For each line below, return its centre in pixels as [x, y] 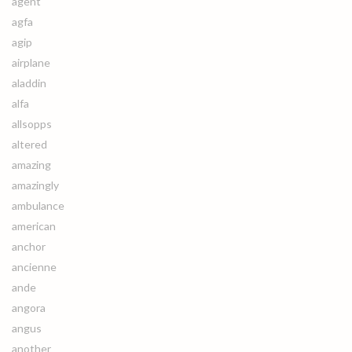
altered [29, 144]
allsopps [32, 124]
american [34, 226]
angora [29, 308]
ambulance [38, 205]
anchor [29, 246]
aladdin [29, 83]
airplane [31, 62]
